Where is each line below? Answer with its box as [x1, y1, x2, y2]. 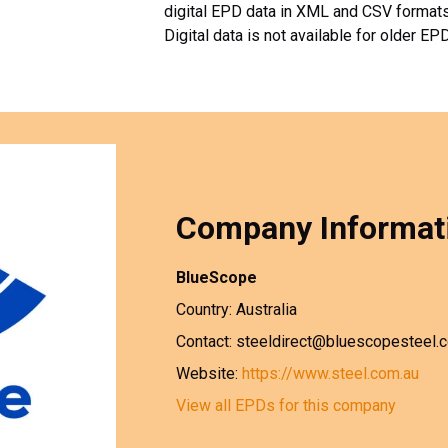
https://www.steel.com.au [242, 364, 419, 384]
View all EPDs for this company [176, 396, 396, 416]
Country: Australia [176, 300, 297, 320]
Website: [176, 364, 242, 384]
